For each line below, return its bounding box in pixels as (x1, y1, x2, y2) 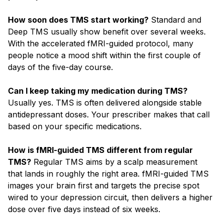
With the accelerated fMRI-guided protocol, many (8, 38, 193, 48)
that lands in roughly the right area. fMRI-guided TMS (8, 168, 209, 179)
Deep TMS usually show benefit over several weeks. (8, 26, 206, 37)
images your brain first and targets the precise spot (8, 180, 199, 190)
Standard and (148, 14, 201, 25)
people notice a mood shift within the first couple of (8, 50, 201, 60)
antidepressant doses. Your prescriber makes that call (8, 109, 210, 119)
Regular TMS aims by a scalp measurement (31, 156, 197, 167)
